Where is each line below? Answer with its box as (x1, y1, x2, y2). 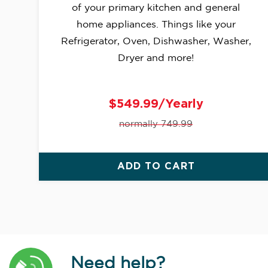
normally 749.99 (119, 120, 193, 129)
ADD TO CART (117, 162, 195, 172)
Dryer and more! (118, 54, 194, 63)
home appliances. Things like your (76, 20, 236, 30)
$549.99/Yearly (108, 98, 203, 111)
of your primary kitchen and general (72, 4, 240, 13)
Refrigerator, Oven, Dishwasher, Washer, (60, 37, 251, 47)
